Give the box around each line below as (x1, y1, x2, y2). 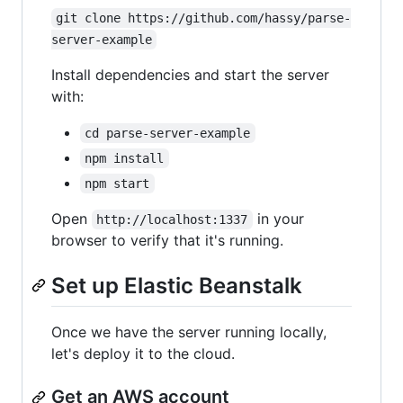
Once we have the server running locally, (51, 323, 327, 342)
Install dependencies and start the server (51, 66, 329, 85)
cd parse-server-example (85, 126, 251, 141)
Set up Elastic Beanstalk (51, 273, 302, 300)
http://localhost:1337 (96, 212, 248, 228)
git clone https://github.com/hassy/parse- (56, 11, 352, 26)
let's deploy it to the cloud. (51, 345, 235, 363)
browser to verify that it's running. (51, 231, 283, 250)
